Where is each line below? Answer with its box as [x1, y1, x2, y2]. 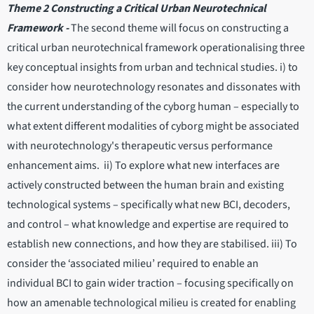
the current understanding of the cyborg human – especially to [7, 99, 299, 115]
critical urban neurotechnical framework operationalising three [7, 40, 305, 56]
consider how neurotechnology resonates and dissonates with [7, 79, 301, 95]
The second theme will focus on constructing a [71, 20, 289, 36]
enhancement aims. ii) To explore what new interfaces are [7, 158, 280, 174]
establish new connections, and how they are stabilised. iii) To [7, 236, 297, 252]
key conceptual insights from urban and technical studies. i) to [7, 60, 298, 76]
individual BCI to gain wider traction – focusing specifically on [7, 275, 294, 292]
